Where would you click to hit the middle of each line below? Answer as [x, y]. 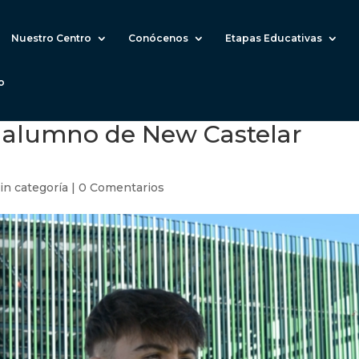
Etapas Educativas [274, 38]
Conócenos [158, 38]
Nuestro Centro [51, 38]
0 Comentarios [122, 188]
